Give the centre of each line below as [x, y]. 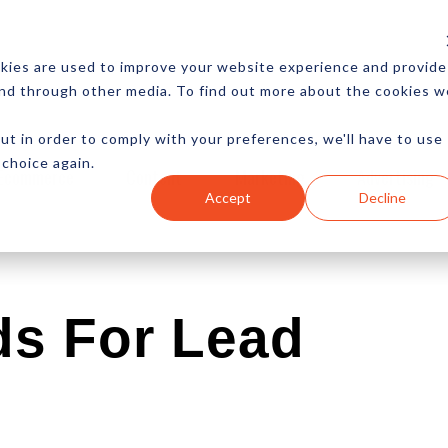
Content [154, 176]
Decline [382, 197]
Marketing [269, 176]
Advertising [396, 176]
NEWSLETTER [112, 65]
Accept [228, 197]
